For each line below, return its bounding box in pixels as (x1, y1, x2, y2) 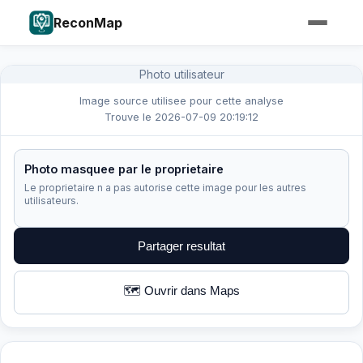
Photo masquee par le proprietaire (24, 162, 224, 176)
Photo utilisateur (139, 67, 224, 81)
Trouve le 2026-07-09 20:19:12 (105, 111, 258, 123)
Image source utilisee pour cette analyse (79, 95, 284, 107)
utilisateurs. (24, 194, 79, 207)
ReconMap (53, 14, 122, 31)
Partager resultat (138, 239, 225, 253)
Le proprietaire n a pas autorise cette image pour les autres (24, 181, 306, 194)
